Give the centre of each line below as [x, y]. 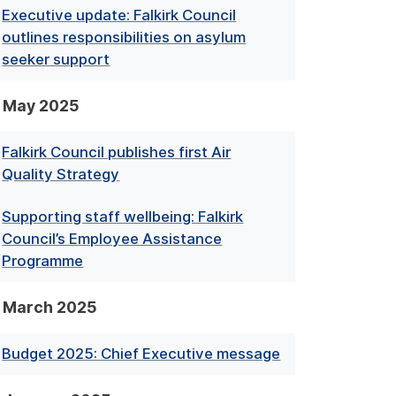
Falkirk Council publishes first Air [117, 152]
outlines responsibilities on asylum [124, 38]
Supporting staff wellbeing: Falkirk [123, 216]
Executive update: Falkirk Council [119, 15]
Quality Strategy [61, 175]
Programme [43, 260]
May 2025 [41, 106]
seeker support [56, 60]
